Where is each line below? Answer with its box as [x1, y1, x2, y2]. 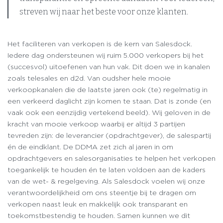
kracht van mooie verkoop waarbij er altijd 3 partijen [7, 120, 185, 128]
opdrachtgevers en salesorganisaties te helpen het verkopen [7, 154, 216, 162]
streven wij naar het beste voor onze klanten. [19, 7, 188, 16]
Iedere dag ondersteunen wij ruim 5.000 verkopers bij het [7, 51, 204, 59]
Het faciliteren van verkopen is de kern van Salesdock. [7, 40, 192, 48]
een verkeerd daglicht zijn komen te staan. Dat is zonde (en [7, 97, 211, 105]
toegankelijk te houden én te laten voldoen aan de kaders [7, 166, 206, 174]
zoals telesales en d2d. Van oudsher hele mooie [7, 74, 171, 82]
